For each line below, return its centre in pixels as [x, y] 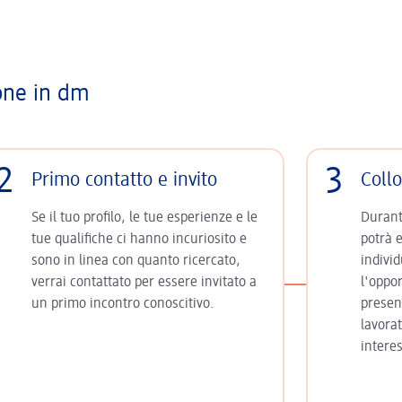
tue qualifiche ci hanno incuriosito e [139, 240]
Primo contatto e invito [124, 180]
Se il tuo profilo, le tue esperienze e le [144, 218]
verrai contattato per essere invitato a [144, 283]
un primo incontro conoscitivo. [122, 304]
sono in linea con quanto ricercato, [135, 261]
